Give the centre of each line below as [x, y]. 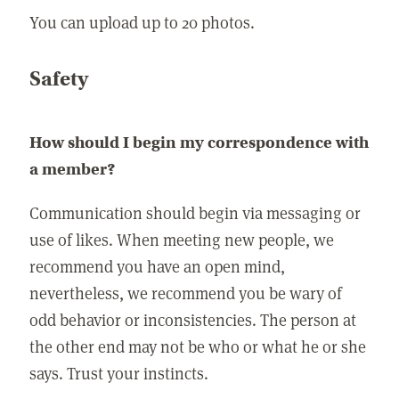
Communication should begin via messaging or [195, 212]
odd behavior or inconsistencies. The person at [193, 319]
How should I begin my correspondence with [199, 143]
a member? [73, 170]
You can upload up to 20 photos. [142, 21]
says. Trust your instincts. [119, 372]
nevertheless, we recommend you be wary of [186, 292]
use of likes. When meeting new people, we [182, 239]
